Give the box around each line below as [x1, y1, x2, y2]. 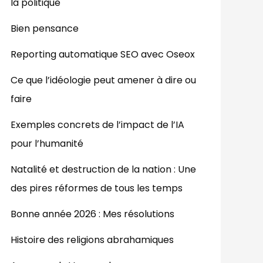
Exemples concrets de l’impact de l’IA [11, 118, 184, 132]
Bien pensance [11, 22, 79, 36]
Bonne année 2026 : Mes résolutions [11, 207, 174, 221]
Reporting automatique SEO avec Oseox [11, 48, 195, 62]
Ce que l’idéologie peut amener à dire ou [11, 73, 196, 87]
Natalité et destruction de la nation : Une [11, 163, 196, 177]
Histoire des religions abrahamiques [11, 233, 174, 247]
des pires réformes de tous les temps [11, 181, 183, 195]
